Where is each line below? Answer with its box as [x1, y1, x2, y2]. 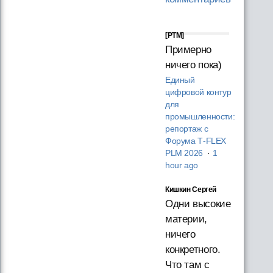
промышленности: [165, 112, 235, 121]
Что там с [165, 258, 210, 271]
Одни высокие [165, 197, 231, 210]
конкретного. [165, 243, 221, 255]
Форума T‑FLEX [165, 136, 227, 146]
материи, [165, 213, 207, 225]
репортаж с [165, 124, 208, 133]
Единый [165, 75, 195, 85]
